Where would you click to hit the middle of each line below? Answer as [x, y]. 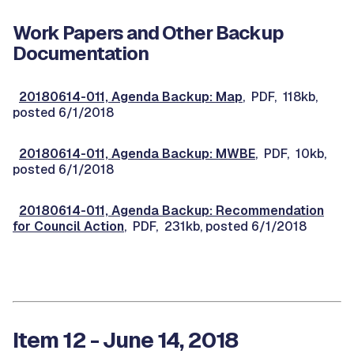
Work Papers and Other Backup [148, 33]
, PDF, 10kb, [291, 154]
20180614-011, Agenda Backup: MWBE [137, 154]
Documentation [81, 53]
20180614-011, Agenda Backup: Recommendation [171, 211]
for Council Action [68, 226]
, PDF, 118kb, [280, 97]
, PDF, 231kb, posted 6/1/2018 [215, 226]
